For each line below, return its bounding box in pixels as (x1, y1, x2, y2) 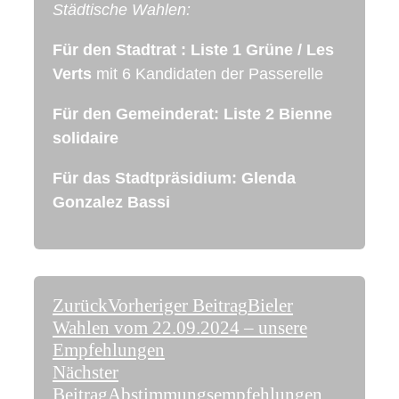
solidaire (53, 128, 118, 147)
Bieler (248, 294, 293, 316)
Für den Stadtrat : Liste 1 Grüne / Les (53, 40, 334, 59)
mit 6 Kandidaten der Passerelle (92, 64, 323, 83)
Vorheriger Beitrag (108, 294, 248, 316)
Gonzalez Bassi (53, 192, 170, 211)
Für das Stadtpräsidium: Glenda (53, 168, 296, 187)
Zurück (53, 294, 108, 316)
